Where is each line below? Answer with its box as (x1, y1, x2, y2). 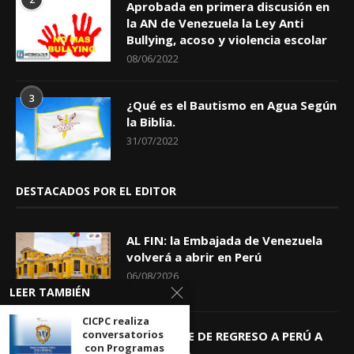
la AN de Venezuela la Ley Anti (126, 15, 303, 32)
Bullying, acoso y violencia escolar (126, 32, 327, 48)
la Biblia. (126, 114, 175, 130)
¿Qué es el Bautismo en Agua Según (126, 97, 337, 114)
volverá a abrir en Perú (126, 249, 262, 265)
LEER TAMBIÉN (9, 284, 90, 299)
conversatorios (82, 327, 164, 341)
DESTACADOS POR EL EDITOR (16, 183, 176, 199)
